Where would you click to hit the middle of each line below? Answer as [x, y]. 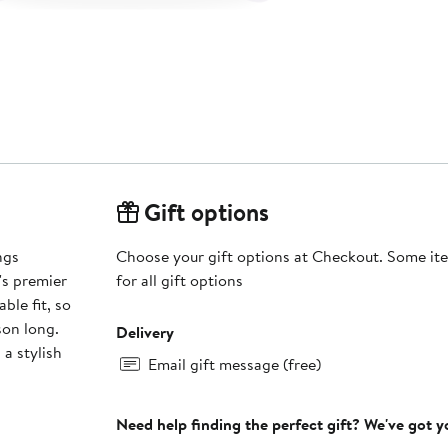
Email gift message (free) [234, 364]
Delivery [144, 332]
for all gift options [179, 280]
